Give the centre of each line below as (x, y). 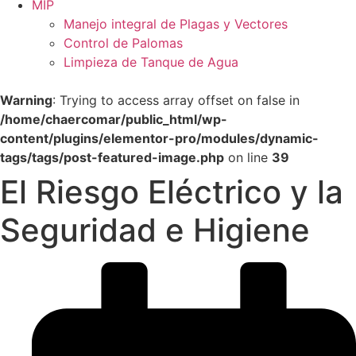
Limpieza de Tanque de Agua (151, 62)
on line (248, 157)
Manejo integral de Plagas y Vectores (176, 24)
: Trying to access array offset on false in (176, 100)
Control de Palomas (123, 43)
